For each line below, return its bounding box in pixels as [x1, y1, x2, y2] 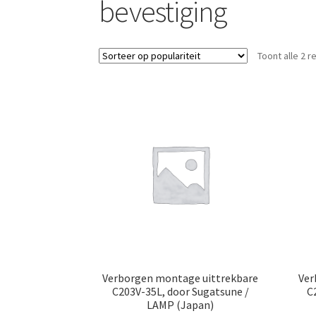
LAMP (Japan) [147, 298, 214, 312]
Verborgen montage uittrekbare [102, 271, 259, 286]
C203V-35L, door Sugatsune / [111, 284, 249, 299]
